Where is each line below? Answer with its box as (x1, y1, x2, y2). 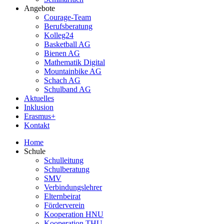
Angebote (24, 4, 55, 12)
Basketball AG (44, 40, 90, 48)
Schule (24, 147, 45, 155)
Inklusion (24, 103, 53, 111)
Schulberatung (44, 165, 89, 173)
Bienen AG (44, 49, 80, 57)
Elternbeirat (44, 192, 80, 200)
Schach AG (44, 76, 80, 84)
